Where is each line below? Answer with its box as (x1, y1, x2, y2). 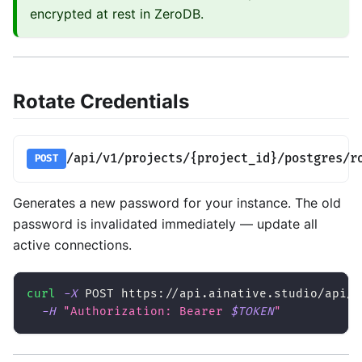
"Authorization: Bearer (63, 305, 230, 319)
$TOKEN (230, 305, 274, 319)
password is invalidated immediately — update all (13, 216, 318, 233)
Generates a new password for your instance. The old (13, 195, 341, 212)
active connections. (13, 237, 132, 254)
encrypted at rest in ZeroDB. (30, 6, 204, 23)
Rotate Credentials (13, 90, 189, 114)
